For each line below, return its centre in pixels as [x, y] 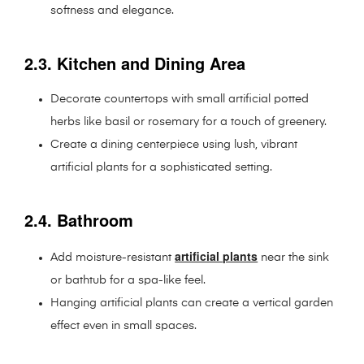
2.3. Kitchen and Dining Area [135, 63]
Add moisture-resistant [113, 258]
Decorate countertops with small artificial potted [180, 100]
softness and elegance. [113, 11]
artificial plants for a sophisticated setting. [162, 168]
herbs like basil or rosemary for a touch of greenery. [189, 122]
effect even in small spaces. [124, 326]
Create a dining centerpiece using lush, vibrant [174, 145]
